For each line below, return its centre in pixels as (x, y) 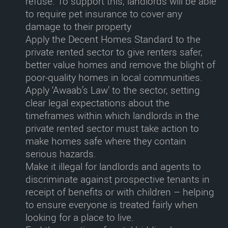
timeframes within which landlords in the (112, 116)
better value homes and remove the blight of (120, 65)
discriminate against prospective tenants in (118, 179)
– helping (193, 192)
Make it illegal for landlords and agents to (113, 166)
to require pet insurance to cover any (104, 14)
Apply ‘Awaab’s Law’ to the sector (96, 90)
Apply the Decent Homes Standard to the (113, 39)
